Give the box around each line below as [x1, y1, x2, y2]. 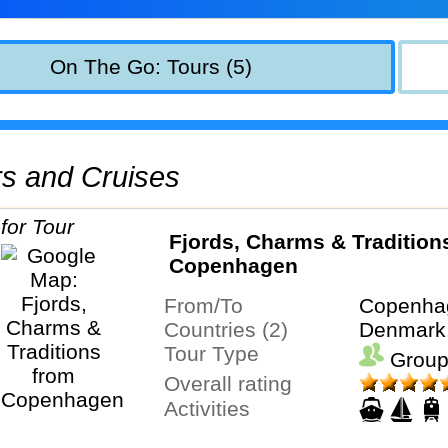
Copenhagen [168, 254, 298, 278]
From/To [176, 294, 243, 317]
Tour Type [174, 342, 259, 365]
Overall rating [179, 372, 292, 395]
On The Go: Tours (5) [49, 54, 252, 78]
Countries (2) [178, 318, 288, 341]
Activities [177, 397, 250, 420]
